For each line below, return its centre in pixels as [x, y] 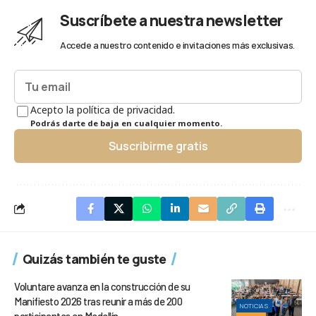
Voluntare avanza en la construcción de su [102, 286]
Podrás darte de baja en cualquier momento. [126, 123]
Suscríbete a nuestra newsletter [171, 20]
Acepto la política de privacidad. [103, 109]
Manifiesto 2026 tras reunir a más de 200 [98, 301]
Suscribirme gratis [158, 146]
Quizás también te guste [95, 259]
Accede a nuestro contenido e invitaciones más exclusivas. [177, 44]
